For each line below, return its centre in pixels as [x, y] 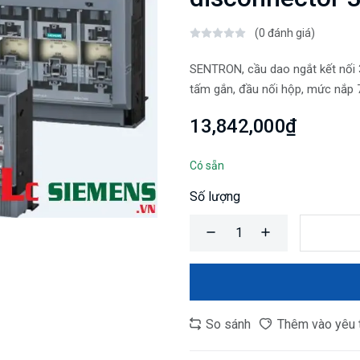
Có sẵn [207, 166]
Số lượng [215, 197]
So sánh [227, 325]
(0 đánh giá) [285, 33]
